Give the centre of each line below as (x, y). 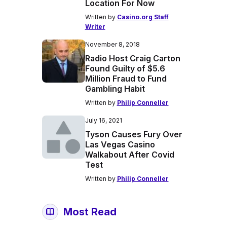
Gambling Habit (115, 89)
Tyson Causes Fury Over (134, 134)
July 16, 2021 (103, 120)
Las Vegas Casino (120, 144)
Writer (95, 27)
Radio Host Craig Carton (133, 58)
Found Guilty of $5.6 (125, 68)
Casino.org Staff (143, 17)
